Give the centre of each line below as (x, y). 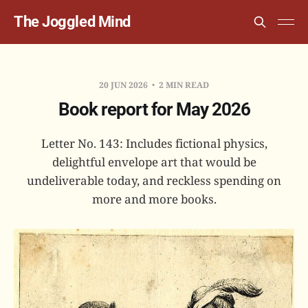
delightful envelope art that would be (154, 162)
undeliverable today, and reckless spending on (154, 180)
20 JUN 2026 (124, 85)
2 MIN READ (183, 85)
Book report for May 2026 (154, 109)
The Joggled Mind (72, 22)
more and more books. (154, 199)
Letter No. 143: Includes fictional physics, (154, 143)
